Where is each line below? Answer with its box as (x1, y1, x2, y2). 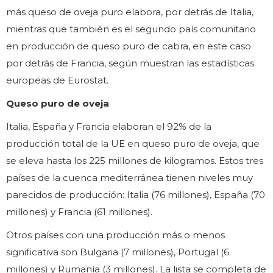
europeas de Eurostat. (6, 74, 108, 87)
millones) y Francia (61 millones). (6, 206, 152, 218)
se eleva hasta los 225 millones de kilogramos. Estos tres (6, 155, 263, 167)
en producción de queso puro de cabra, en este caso (6, 40, 251, 52)
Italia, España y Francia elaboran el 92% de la (6, 121, 211, 133)
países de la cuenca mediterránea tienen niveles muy (6, 172, 253, 184)
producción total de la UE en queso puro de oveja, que (6, 138, 260, 150)
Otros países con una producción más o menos (6, 229, 225, 241)
